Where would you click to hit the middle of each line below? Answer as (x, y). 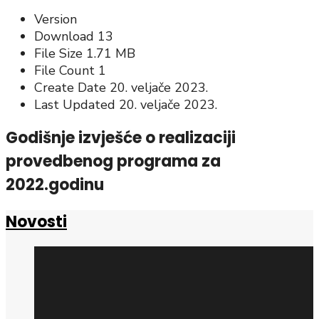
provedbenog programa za (113, 162)
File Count (66, 71)
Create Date (72, 88)
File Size (60, 54)
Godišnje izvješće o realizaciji (121, 138)
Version (56, 20)
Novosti (36, 221)
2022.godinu (55, 185)
